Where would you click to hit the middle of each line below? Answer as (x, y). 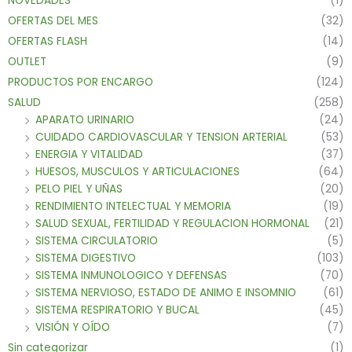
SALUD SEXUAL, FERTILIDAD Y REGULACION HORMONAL (172, 224)
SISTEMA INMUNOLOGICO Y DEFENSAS (131, 276)
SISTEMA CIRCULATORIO (97, 241)
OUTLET (27, 62)
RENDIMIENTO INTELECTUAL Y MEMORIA (133, 207)
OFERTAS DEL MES (53, 21)
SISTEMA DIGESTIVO (86, 258)
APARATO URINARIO (85, 120)
